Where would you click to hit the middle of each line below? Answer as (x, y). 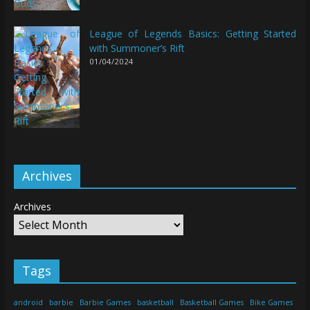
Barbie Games (105, 302)
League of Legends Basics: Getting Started (193, 33)
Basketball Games (212, 302)
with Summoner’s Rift (137, 48)
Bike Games (272, 302)
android (28, 302)
